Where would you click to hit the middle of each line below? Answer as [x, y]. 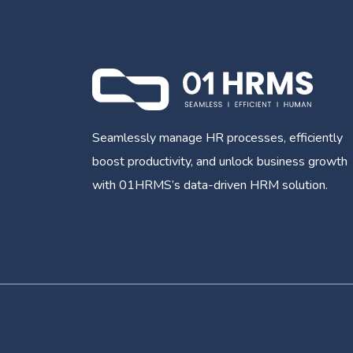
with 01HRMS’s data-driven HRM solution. [210, 186]
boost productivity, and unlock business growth [220, 162]
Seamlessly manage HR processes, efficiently [217, 138]
